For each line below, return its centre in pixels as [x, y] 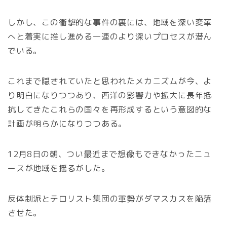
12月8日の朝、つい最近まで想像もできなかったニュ [110, 154]
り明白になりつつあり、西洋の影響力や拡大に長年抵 [110, 95]
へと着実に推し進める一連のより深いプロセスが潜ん [110, 36]
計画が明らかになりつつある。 [67, 123]
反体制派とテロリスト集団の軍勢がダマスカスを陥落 [110, 198]
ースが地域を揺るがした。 [59, 168]
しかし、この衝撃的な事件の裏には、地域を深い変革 [110, 22]
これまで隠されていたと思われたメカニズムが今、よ [110, 81]
